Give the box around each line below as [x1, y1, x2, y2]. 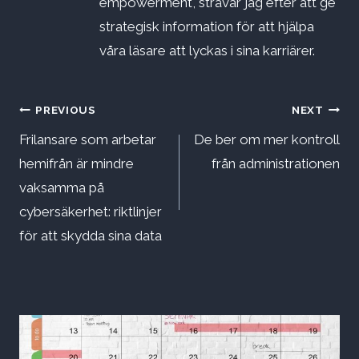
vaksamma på [19, 179, 104, 196]
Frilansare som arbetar [19, 131, 156, 148]
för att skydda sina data [19, 228, 162, 244]
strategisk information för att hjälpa [99, 18, 314, 35]
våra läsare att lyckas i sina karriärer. [99, 42, 315, 59]
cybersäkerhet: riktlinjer [19, 204, 162, 220]
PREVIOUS [35, 103, 96, 116]
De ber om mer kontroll [194, 131, 340, 148]
